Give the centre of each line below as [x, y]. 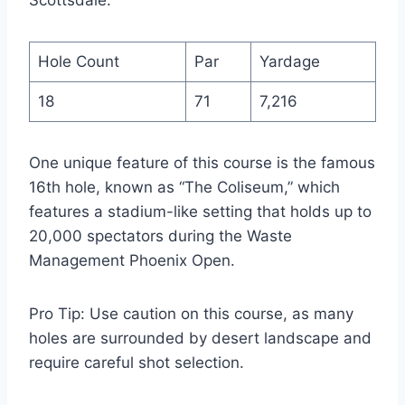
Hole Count [78, 62]
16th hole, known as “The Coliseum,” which [184, 188]
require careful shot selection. [137, 363]
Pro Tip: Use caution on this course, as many [191, 314]
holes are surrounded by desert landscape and [200, 339]
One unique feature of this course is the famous [202, 163]
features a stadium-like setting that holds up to [200, 212]
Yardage [289, 62]
